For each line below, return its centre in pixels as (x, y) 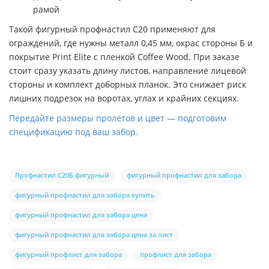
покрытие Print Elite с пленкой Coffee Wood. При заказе (124, 57)
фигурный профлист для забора (68, 255)
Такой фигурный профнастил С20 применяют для (112, 29)
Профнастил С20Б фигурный (62, 175)
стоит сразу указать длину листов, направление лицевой (128, 71)
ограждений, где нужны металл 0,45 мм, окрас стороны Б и (131, 43)
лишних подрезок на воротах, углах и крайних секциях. (124, 98)
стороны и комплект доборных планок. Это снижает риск (128, 85)
